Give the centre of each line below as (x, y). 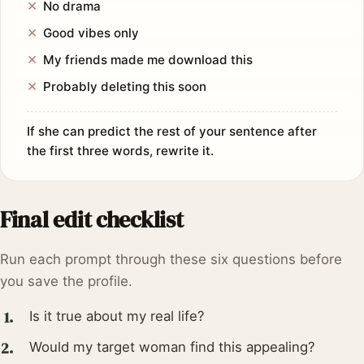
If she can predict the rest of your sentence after (172, 132)
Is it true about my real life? (117, 316)
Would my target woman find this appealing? (172, 347)
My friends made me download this (148, 60)
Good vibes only (91, 33)
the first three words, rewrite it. (120, 151)
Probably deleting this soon (125, 87)
